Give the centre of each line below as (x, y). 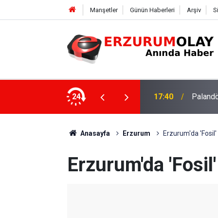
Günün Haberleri (152, 10)
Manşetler (104, 10)
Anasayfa (94, 133)
